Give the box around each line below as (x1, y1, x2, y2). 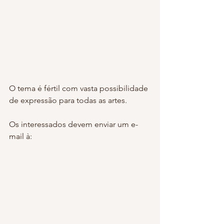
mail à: (9, 131, 32, 141)
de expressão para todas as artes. (9, 95, 127, 105)
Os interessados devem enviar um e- (9, 119, 138, 129)
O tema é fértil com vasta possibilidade (9, 83, 150, 93)
